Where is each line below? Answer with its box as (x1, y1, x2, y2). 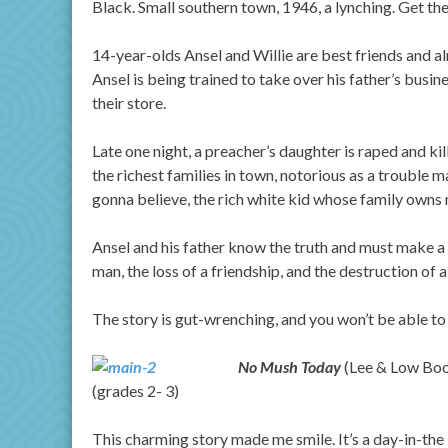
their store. (92, 93, 166, 112)
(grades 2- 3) (92, 381, 179, 400)
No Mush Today (238, 357, 341, 376)
